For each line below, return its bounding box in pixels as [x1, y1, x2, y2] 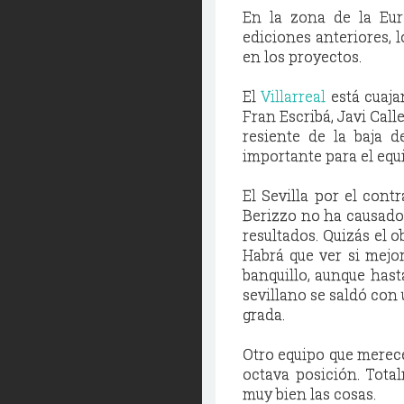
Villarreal [261, 87, 326, 106]
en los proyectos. [243, 47, 362, 66]
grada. [243, 305, 285, 324]
